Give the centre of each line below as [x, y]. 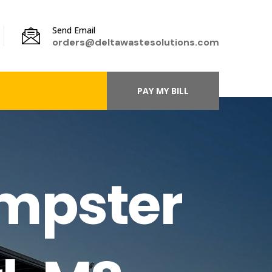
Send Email [74, 30]
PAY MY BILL [163, 91]
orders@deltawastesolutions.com [136, 42]
